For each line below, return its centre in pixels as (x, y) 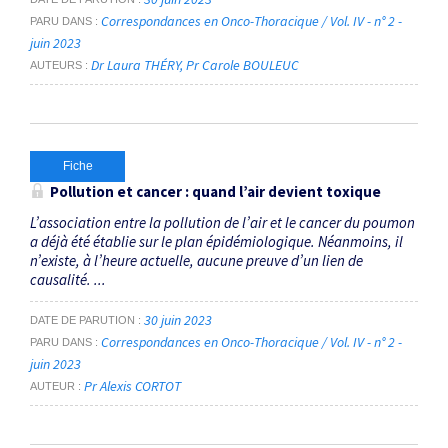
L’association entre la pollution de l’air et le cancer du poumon (222, 222)
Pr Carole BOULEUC (242, 65)
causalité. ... (68, 279)
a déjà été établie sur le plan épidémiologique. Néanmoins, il (216, 241)
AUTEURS (56, 65)
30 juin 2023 (178, 320)
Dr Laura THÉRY (135, 65)
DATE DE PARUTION (82, 320)
